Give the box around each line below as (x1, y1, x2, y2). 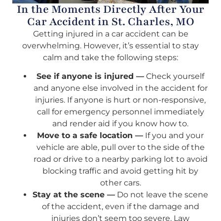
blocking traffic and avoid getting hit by (42, 166, 198, 176)
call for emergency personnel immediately (37, 107, 204, 116)
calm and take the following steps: (43, 52, 178, 62)
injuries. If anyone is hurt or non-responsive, (35, 95, 206, 105)
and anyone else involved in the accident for (33, 83, 208, 93)
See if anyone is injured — (37, 71, 144, 81)
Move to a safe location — (37, 130, 143, 140)
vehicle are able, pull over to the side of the (36, 142, 205, 152)
